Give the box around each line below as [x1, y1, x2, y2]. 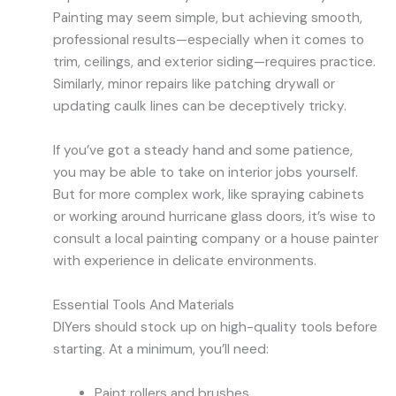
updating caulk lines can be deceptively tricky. [53, 97, 346, 116]
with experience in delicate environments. [53, 252, 316, 270]
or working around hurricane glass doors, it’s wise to [53, 208, 376, 226]
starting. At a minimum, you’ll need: [53, 339, 269, 358]
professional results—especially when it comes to [53, 31, 364, 49]
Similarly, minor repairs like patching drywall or [53, 75, 335, 94]
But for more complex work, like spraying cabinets [53, 186, 364, 204]
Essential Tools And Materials [53, 295, 234, 314]
